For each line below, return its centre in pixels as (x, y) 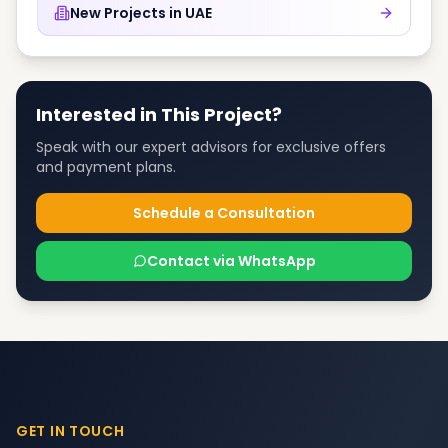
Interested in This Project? (159, 114)
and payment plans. (106, 167)
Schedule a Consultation (224, 213)
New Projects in (126, 13)
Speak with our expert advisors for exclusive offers (211, 147)
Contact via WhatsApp (231, 261)
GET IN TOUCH (70, 431)
